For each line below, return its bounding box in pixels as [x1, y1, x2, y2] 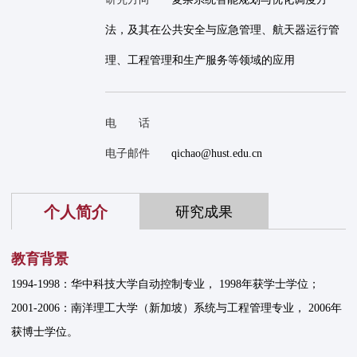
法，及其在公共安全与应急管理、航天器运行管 [104, 24, 339, 37]
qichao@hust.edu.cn [171, 147, 262, 160]
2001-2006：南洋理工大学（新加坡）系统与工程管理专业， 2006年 [11, 302, 343, 315]
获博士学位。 [11, 326, 79, 339]
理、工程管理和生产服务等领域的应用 [104, 54, 295, 67]
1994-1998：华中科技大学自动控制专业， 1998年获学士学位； [11, 278, 320, 291]
